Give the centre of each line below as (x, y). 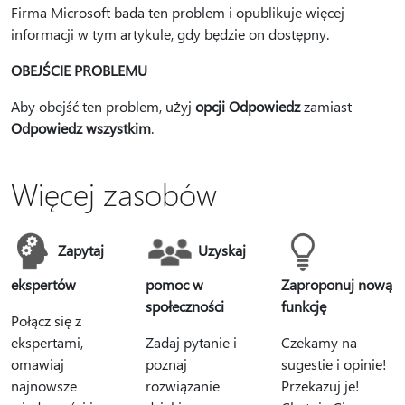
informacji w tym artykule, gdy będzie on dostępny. (170, 34)
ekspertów (43, 284)
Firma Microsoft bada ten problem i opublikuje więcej (178, 12)
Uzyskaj (222, 250)
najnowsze (44, 386)
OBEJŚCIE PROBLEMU (79, 70)
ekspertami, (47, 342)
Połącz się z (46, 320)
